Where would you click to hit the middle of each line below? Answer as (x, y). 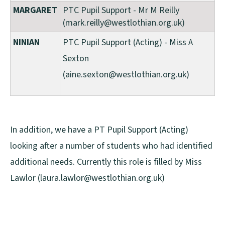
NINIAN (26, 43)
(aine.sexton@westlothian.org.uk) (126, 75)
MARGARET (35, 11)
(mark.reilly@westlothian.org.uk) (124, 23)
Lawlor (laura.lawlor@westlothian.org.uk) (87, 178)
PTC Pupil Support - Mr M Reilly (121, 11)
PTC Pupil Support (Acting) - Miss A (128, 43)
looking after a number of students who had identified (111, 146)
